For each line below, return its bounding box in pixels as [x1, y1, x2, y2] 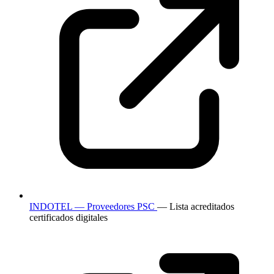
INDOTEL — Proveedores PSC [29, 201, 157, 212]
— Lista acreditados [157, 201, 234, 212]
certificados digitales [29, 212, 108, 223]
